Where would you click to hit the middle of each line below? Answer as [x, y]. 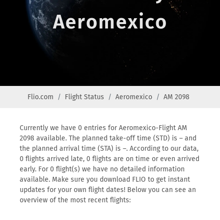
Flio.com [41, 97]
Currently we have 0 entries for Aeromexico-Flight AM [103, 128]
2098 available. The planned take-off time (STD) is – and [108, 138]
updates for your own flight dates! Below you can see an [108, 190]
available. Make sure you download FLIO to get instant [105, 179]
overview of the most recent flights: [75, 200]
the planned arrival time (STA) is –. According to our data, [109, 149]
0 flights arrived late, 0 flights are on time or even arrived [110, 159]
